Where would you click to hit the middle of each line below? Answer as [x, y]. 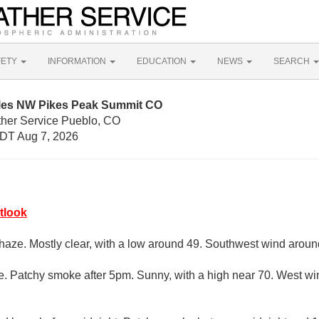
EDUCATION [163, 61]
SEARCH [293, 61]
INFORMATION [78, 61]
